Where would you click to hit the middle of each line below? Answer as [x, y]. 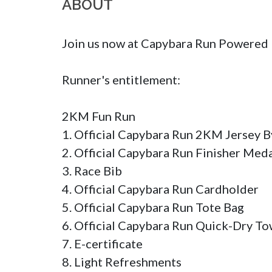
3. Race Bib [93, 171]
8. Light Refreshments [122, 262]
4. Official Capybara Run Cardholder [160, 189]
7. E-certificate [102, 244]
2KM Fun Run [99, 116]
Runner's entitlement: [121, 80]
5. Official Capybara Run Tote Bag [153, 207]
